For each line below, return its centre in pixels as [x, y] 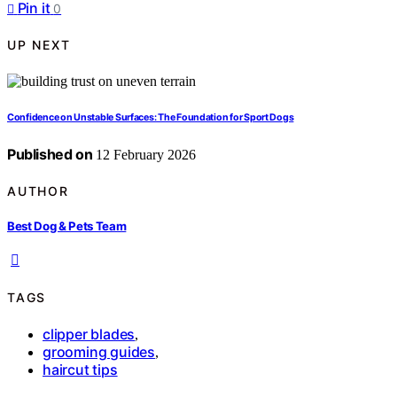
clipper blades [89, 335]
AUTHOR [38, 191]
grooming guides [99, 352]
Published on [50, 154]
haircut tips [80, 370]
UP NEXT [39, 45]
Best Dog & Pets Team [67, 226]
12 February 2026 [144, 154]
